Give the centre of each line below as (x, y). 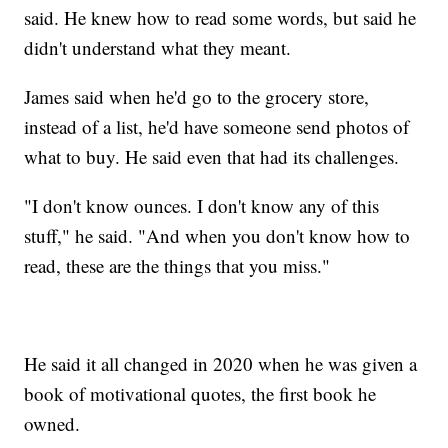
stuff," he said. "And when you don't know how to (217, 235)
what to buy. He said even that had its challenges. (212, 156)
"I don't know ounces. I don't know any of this (202, 205)
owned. (52, 423)
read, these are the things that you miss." (177, 265)
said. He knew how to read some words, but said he (220, 17)
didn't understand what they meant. (158, 47)
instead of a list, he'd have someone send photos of (217, 126)
